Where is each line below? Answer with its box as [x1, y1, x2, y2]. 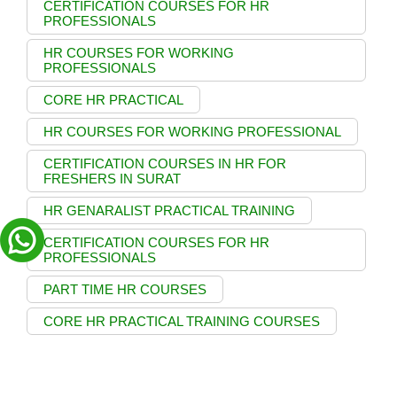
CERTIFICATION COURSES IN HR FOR [43, 156, 286, 172]
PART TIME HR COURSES [43, 282, 206, 298]
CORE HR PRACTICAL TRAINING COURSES [43, 314, 320, 330]
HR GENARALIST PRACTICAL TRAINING [43, 203, 295, 219]
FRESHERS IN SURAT [43, 171, 181, 187]
